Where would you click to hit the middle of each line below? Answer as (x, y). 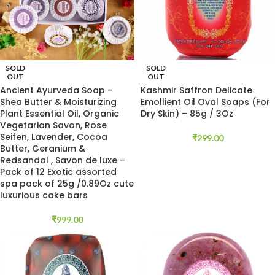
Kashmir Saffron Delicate (196, 90)
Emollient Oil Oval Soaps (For (205, 102)
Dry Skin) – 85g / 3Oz (187, 114)
